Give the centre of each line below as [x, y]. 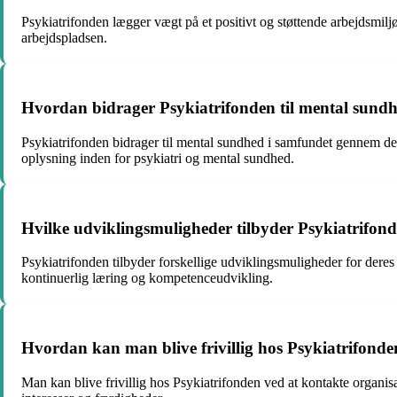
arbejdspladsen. [64, 38]
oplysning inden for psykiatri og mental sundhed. [158, 158]
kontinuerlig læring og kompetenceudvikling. [147, 278]
